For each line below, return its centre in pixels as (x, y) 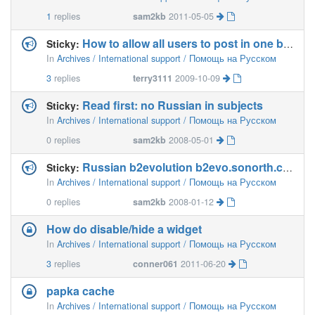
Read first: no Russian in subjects (173, 105)
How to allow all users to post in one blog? (183, 43)
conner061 (156, 264)
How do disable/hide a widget (124, 229)
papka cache (81, 291)
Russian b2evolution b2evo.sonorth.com (182, 167)
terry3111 (153, 78)
